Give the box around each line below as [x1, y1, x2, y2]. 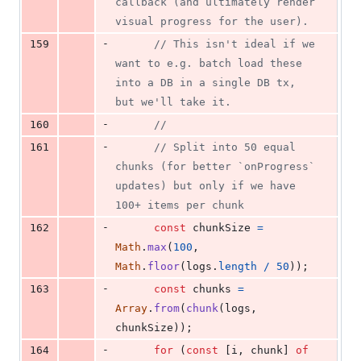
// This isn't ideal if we [154, 38, 315, 51]
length [218, 260, 257, 273]
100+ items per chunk [115, 199, 244, 212]
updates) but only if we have [115, 180, 296, 193]
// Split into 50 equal [154, 141, 296, 154]
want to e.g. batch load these [115, 57, 302, 70]
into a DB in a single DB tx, [115, 77, 296, 89]
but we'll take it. [115, 96, 231, 109]
